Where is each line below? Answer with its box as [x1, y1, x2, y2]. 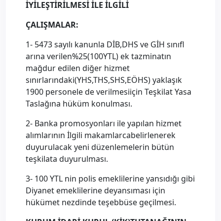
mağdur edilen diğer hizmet [26, 63, 130, 74]
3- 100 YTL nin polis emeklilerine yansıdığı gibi [26, 173, 195, 184]
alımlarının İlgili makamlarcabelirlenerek [26, 130, 176, 141]
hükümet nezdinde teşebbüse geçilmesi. [26, 197, 176, 208]
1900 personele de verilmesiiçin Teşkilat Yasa [26, 86, 191, 97]
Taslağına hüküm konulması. [26, 98, 132, 109]
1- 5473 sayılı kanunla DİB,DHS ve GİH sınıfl [26, 39, 184, 50]
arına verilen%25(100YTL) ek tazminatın [26, 51, 171, 62]
